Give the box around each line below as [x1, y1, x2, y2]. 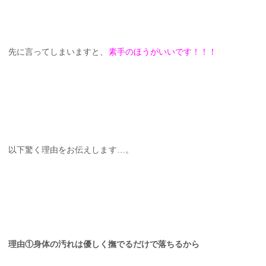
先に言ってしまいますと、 [8, 47, 109, 57]
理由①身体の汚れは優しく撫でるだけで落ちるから [8, 239, 199, 249]
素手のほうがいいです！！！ [108, 47, 217, 57]
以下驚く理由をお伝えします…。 [8, 144, 134, 154]
